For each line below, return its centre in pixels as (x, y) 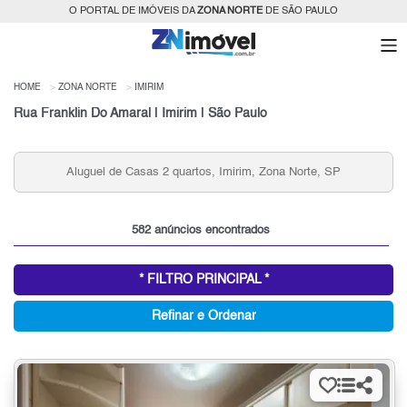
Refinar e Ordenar (203, 317)
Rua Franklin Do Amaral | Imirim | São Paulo (140, 114)
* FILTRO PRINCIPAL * (203, 280)
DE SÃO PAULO (300, 11)
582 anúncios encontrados (201, 231)
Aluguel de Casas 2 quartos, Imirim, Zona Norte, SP (203, 173)
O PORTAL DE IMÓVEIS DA (133, 11)
